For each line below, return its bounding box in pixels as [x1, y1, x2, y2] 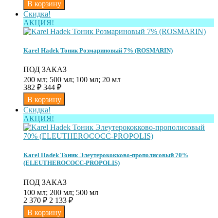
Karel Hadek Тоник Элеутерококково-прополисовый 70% [23, 151, 188, 159]
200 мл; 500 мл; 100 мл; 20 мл [23, 75, 121, 84]
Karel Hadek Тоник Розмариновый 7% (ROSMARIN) [23, 47, 173, 54]
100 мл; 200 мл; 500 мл [23, 188, 98, 197]
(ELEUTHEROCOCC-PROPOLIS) [23, 159, 120, 167]
